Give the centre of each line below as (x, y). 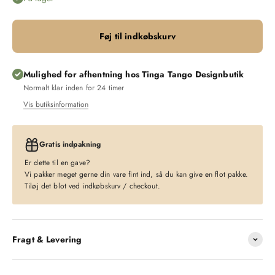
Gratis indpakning (70, 144)
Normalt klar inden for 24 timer (74, 87)
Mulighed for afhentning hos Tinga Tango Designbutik (134, 74)
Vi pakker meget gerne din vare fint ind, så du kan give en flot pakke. (136, 174)
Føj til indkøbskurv (137, 36)
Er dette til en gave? (57, 162)
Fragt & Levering (47, 239)
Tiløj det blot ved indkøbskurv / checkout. (92, 186)
